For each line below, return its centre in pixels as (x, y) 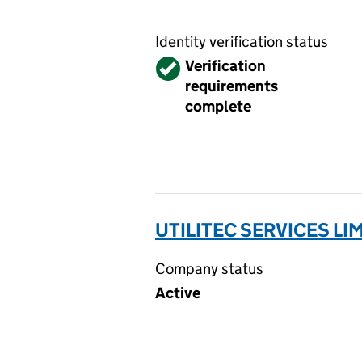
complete (218, 106)
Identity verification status (242, 42)
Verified (183, 66)
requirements (232, 86)
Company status (209, 269)
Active (178, 293)
